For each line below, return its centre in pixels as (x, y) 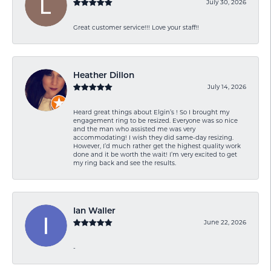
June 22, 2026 (225, 222)
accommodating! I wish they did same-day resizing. (153, 137)
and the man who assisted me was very (134, 129)
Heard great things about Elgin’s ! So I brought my (151, 112)
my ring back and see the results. (125, 162)
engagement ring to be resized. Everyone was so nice (155, 120)
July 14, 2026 (227, 86)
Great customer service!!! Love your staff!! (136, 27)
